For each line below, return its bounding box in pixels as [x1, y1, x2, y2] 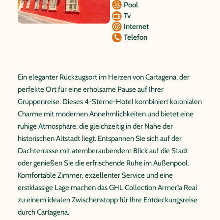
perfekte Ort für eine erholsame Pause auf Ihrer [18, 85, 164, 94]
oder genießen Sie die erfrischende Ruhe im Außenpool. [18, 159, 189, 167]
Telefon [124, 33, 147, 42]
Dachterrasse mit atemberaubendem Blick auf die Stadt [18, 146, 188, 155]
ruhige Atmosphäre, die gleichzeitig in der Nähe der [18, 122, 173, 131]
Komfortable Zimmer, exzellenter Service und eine [18, 171, 173, 180]
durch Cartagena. [18, 208, 69, 217]
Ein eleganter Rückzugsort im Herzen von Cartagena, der [18, 73, 190, 82]
